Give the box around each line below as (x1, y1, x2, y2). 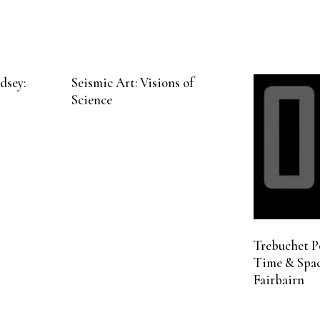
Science (71, 92, 113, 109)
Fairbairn (253, 272, 304, 289)
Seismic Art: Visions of (71, 75, 194, 91)
